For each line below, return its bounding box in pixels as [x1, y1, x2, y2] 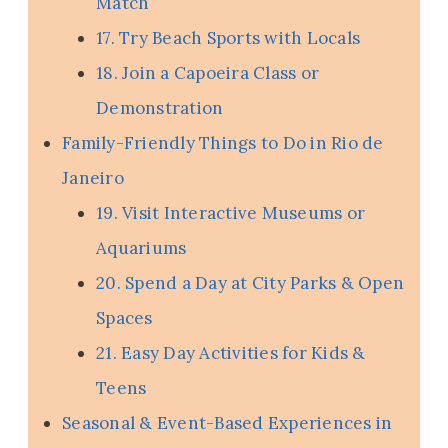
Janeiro [62, 167, 124, 190]
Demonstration [96, 97, 224, 120]
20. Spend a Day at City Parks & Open [96, 272, 405, 295]
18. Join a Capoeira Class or [96, 62, 320, 85]
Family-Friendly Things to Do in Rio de [62, 132, 384, 155]
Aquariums [96, 237, 187, 260]
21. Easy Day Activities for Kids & [96, 342, 366, 365]
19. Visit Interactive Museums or [96, 202, 366, 225]
